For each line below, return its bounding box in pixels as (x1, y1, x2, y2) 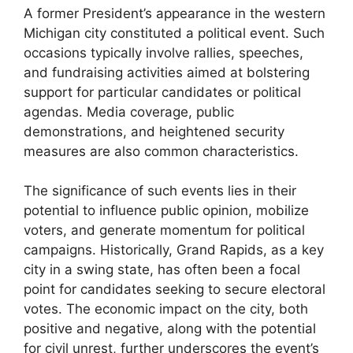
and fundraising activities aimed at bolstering (24, 64, 310, 80)
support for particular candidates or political (24, 84, 301, 100)
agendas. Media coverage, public (24, 103, 234, 120)
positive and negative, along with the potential (24, 321, 316, 337)
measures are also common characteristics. (24, 143, 299, 159)
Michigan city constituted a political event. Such (24, 24, 325, 41)
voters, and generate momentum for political (24, 222, 305, 239)
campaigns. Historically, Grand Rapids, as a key (24, 242, 324, 258)
